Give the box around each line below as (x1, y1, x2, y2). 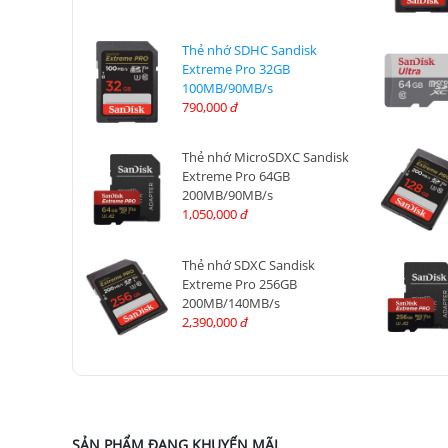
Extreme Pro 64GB (181, 167, 290, 186)
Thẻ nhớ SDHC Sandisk (181, 41, 317, 60)
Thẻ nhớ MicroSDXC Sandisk (181, 148, 349, 167)
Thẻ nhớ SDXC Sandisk (181, 255, 315, 274)
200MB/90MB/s (181, 186, 273, 205)
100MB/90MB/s (181, 79, 273, 98)
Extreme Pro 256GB (181, 274, 297, 293)
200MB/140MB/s (181, 293, 280, 312)
